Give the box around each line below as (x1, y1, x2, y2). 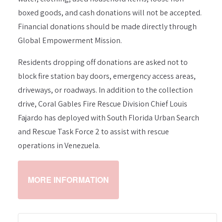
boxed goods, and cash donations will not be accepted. (18, 7, 202, 18)
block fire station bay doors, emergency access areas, (18, 71, 196, 81)
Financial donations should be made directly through (18, 21, 197, 32)
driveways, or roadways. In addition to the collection (18, 85, 193, 95)
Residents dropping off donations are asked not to (18, 57, 188, 67)
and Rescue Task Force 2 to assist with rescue (18, 126, 169, 137)
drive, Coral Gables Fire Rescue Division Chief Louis (18, 99, 187, 109)
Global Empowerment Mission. (18, 35, 122, 46)
